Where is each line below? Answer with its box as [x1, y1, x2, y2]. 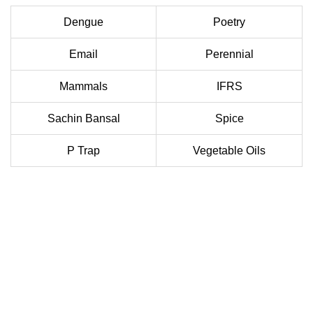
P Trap [67, 145, 100, 157]
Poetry [213, 16, 245, 29]
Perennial [205, 48, 254, 61]
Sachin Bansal [47, 112, 120, 125]
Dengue [64, 16, 103, 29]
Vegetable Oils [193, 145, 265, 157]
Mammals [59, 80, 108, 93]
